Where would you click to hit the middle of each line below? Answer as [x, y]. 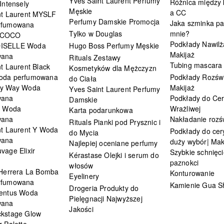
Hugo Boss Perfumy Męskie [114, 45]
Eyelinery [84, 176]
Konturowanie [192, 173]
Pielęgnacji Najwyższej [106, 198]
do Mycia [84, 132]
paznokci [184, 162]
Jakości [81, 209]
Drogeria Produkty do [104, 188]
